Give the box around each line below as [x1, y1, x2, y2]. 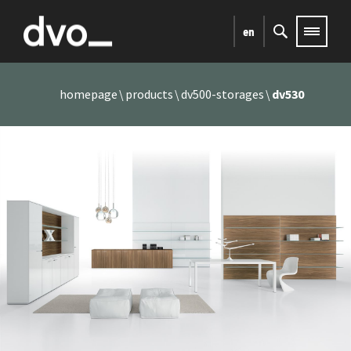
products [125, 86, 173, 103]
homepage [59, 86, 118, 103]
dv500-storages [180, 86, 264, 103]
